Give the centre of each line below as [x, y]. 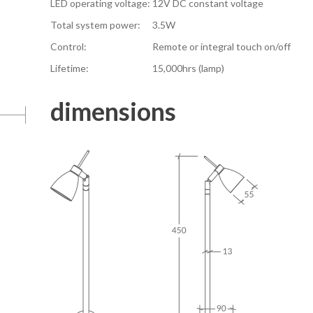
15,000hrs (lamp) [188, 68]
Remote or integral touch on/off [221, 46]
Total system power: [95, 24]
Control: [68, 46]
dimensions [113, 111]
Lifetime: [70, 68]
